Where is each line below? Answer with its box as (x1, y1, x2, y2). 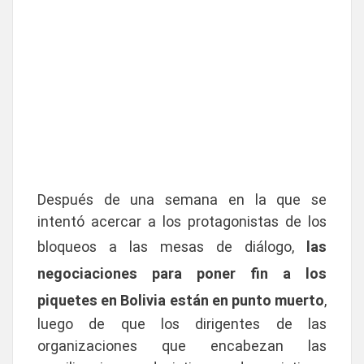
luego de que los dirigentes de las (37, 314, 327, 333)
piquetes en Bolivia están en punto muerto (37, 291, 324, 310)
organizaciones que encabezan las (37, 336, 327, 355)
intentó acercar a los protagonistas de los (37, 212, 327, 231)
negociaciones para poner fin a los (37, 264, 327, 283)
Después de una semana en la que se (37, 190, 327, 209)
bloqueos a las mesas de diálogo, (37, 237, 294, 256)
